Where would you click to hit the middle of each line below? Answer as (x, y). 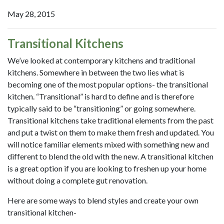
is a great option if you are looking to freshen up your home (107, 168)
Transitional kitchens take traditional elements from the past (110, 120)
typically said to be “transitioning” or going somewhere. (101, 108)
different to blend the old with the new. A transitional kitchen (110, 156)
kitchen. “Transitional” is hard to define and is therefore (101, 96)
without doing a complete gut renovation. (77, 180)
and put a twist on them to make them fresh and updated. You (111, 132)
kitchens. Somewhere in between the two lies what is (96, 72)
